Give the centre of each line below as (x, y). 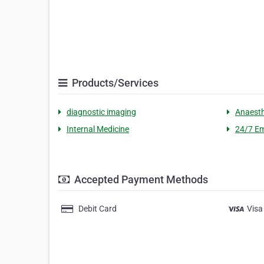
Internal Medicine (98, 129)
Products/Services (114, 83)
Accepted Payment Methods (140, 180)
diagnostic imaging (101, 112)
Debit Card (98, 209)
